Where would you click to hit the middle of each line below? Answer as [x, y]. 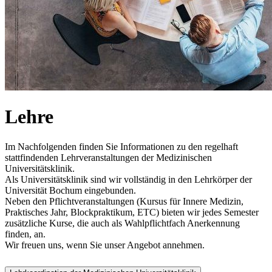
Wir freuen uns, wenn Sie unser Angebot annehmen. [105, 245]
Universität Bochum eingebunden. [70, 190]
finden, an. [25, 234]
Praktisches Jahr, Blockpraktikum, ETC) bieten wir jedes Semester [132, 212]
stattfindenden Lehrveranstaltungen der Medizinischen [108, 157]
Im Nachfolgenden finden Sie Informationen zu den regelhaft [121, 146]
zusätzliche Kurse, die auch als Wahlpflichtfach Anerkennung [122, 223]
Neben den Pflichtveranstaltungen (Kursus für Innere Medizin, [124, 201]
